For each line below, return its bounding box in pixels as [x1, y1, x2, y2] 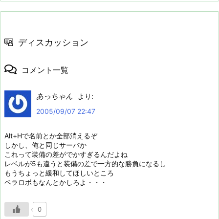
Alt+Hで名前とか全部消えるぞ [4, 131, 97, 140]
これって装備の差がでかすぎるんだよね [4, 150, 128, 158]
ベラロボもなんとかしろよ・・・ [4, 177, 107, 186]
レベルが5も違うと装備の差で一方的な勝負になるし [4, 159, 166, 168]
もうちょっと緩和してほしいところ [4, 168, 114, 177]
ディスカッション [18, 37, 88, 47]
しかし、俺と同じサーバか [4, 140, 87, 149]
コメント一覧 [22, 65, 68, 75]
